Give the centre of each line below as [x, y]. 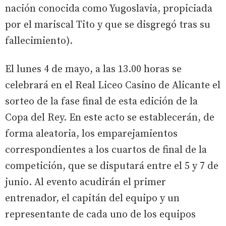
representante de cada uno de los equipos [100, 215]
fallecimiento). [39, 41]
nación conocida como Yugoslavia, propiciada [109, 9]
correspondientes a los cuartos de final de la [106, 150]
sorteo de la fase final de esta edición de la [101, 102]
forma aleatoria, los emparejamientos [91, 134]
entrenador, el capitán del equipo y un [92, 199]
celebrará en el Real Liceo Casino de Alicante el [113, 86]
